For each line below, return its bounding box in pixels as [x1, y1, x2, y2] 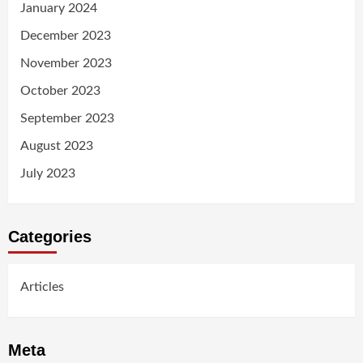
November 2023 [20, 56, 112, 70]
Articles [20, 280, 64, 293]
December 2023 [20, 28, 111, 42]
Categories [8, 227, 92, 246]
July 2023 [20, 166, 75, 180]
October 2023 [20, 83, 100, 97]
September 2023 [20, 111, 114, 125]
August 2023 [20, 139, 93, 152]
